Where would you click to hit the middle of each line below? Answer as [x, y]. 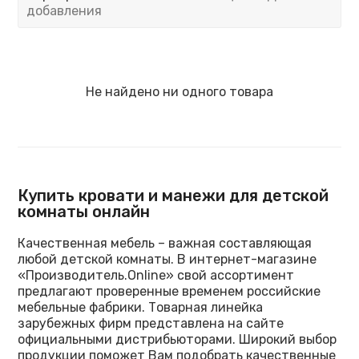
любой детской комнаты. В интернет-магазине [167, 260]
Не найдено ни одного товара [179, 92]
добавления [65, 11]
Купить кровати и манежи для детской [173, 196]
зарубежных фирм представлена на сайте [151, 324]
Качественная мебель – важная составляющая [165, 244]
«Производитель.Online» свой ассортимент [156, 276]
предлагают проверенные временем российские [169, 292]
